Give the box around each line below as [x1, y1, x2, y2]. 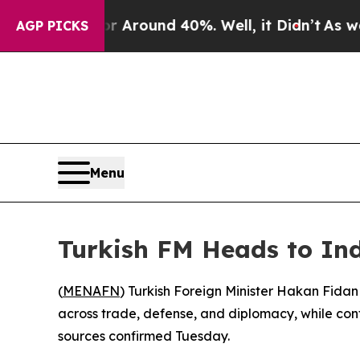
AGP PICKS [16, 18, 88, 34]
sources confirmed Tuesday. [58, 327, 230, 344]
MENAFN [63, 282, 120, 299]
